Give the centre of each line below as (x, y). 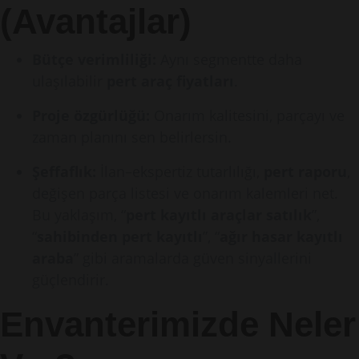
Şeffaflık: (64, 171)
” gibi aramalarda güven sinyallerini (193, 258)
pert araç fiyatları (170, 81)
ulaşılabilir (69, 81)
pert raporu (305, 171)
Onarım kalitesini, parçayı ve (247, 115)
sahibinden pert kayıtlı (120, 236)
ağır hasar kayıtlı (281, 236)
